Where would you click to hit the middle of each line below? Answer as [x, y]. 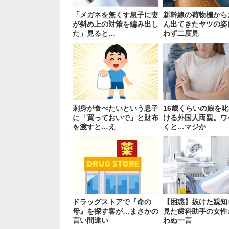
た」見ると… [94, 33]
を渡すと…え [94, 127]
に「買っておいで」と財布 [116, 118]
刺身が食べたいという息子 [116, 109]
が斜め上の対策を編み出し [116, 24]
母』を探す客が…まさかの [116, 211]
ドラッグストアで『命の [112, 202]
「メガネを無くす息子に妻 [116, 15]
